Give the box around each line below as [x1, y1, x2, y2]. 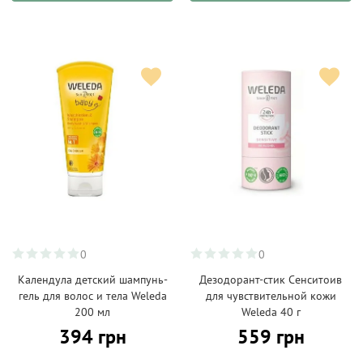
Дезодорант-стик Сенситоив [199, 272, 342, 287]
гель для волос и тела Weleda [18, 288, 167, 303]
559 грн [237, 324, 305, 349]
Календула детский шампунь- [17, 272, 168, 287]
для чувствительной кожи [205, 288, 336, 303]
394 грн [58, 324, 126, 349]
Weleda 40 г [241, 305, 301, 319]
